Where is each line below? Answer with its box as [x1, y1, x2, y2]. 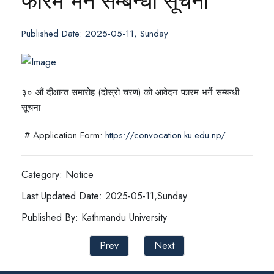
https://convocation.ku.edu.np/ [105, 128, 226, 142]
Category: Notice [21, 168, 94, 182]
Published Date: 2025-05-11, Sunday [21, 27, 168, 40]
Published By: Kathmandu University [21, 210, 167, 224]
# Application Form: [21, 128, 105, 142]
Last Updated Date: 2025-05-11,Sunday [21, 189, 187, 203]
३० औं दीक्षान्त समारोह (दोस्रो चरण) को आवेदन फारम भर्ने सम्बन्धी [21, 86, 239, 99]
